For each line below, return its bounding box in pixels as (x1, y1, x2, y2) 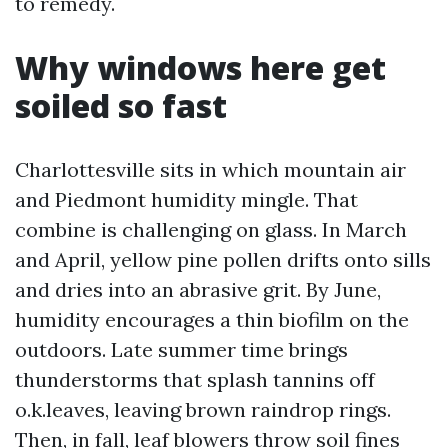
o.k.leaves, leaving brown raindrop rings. (15, 397, 391, 422)
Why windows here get (15, 46, 386, 89)
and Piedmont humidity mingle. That (15, 187, 358, 212)
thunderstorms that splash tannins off (15, 367, 375, 392)
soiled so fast (15, 84, 227, 127)
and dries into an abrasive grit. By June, (15, 277, 381, 302)
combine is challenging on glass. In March (15, 217, 407, 242)
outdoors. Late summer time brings (15, 337, 348, 362)
